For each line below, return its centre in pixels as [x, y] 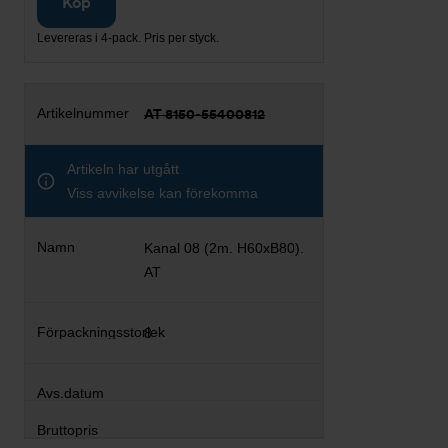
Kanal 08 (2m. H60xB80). [224, 247]
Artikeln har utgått [123, 168]
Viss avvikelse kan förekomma [162, 192]
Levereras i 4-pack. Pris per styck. [128, 37]
